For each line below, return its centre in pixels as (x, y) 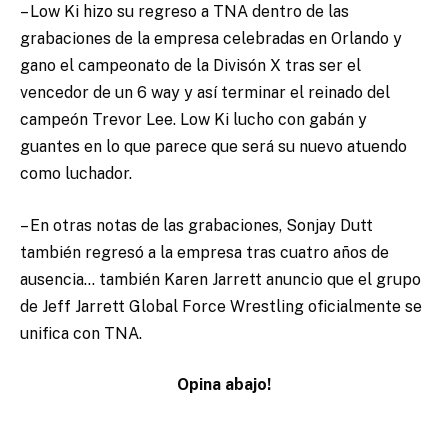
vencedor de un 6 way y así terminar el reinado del (205, 93)
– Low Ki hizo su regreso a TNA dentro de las (184, 12)
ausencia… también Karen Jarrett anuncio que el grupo (220, 279)
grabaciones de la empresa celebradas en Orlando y (211, 39)
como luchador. (76, 174)
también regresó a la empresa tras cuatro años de (204, 252)
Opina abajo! (224, 385)
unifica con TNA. (81, 333)
